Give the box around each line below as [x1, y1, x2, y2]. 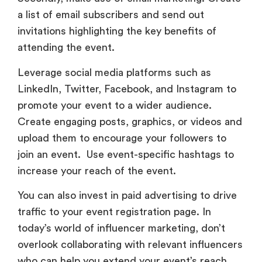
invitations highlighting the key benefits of [18, 26, 216, 37]
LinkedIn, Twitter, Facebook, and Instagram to [18, 83, 236, 94]
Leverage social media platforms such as [18, 67, 211, 78]
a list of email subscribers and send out [18, 9, 204, 20]
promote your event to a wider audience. [18, 99, 212, 111]
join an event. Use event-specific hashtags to [18, 149, 234, 160]
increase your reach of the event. [18, 165, 179, 176]
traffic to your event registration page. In [18, 206, 211, 218]
